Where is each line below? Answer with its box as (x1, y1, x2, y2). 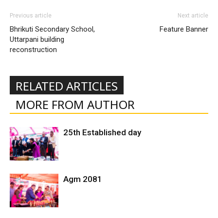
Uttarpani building (10, 35, 64, 44)
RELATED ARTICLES (16, 77, 118, 94)
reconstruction (10, 45, 57, 54)
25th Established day (63, 127, 141, 137)
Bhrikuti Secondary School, (10, 24, 95, 34)
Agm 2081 (63, 174, 102, 184)
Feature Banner (160, 24, 208, 34)
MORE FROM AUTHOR (16, 96, 135, 112)
